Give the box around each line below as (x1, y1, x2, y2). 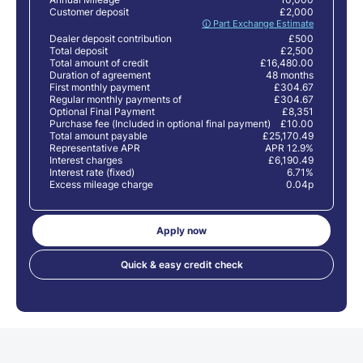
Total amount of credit (49, 56, 148, 69)
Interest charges (49, 153, 122, 166)
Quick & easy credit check (120, 258, 243, 271)
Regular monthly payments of (49, 92, 181, 105)
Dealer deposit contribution (49, 32, 172, 45)
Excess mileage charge (49, 177, 153, 190)
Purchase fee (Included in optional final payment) (49, 117, 271, 130)
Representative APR (49, 141, 140, 154)
